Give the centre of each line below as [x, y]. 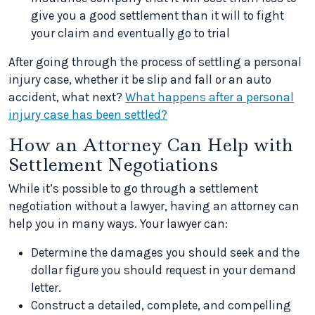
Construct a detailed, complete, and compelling [161, 305]
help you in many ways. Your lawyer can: [118, 224]
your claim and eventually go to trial [130, 33]
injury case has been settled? [88, 115]
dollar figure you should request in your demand [163, 270]
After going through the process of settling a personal [155, 62]
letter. [46, 288]
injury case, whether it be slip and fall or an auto [140, 79]
